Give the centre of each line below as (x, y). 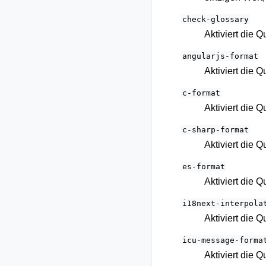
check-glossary (215, 19)
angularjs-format (220, 56)
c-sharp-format (215, 130)
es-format (203, 167)
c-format (201, 93)
